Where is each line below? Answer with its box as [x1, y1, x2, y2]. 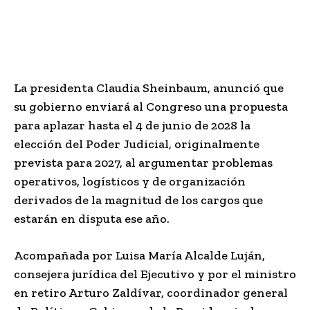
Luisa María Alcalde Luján [116, 247, 262, 263]
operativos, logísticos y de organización [14, 173, 246, 189]
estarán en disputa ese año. [14, 210, 170, 226]
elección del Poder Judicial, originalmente [14, 136, 259, 152]
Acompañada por [14, 247, 116, 263]
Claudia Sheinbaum [96, 80, 208, 95]
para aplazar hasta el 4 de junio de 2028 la [14, 117, 250, 133]
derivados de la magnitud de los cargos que [14, 192, 263, 208]
